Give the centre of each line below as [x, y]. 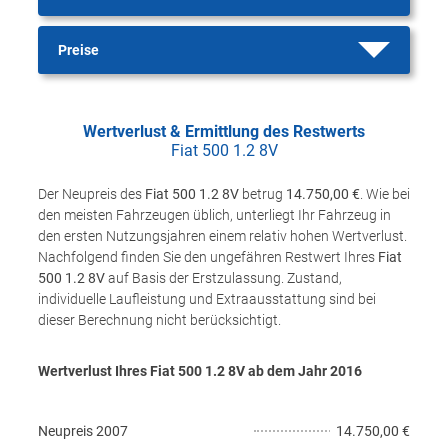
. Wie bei [385, 194]
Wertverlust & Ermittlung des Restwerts [224, 131]
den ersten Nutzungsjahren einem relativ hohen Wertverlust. [222, 236]
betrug [262, 194]
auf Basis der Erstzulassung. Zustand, [223, 278]
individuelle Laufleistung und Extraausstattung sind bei [207, 299]
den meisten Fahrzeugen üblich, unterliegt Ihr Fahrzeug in [214, 215]
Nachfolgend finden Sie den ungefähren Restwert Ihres [208, 257]
